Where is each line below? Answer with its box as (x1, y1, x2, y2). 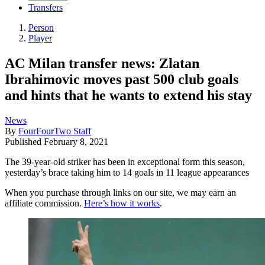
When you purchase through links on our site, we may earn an (5, 187, 236, 198)
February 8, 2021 (44, 136, 108, 147)
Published (5, 136, 44, 147)
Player (28, 33, 52, 44)
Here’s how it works (84, 198, 160, 208)
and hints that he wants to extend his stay (5, 87, 252, 103)
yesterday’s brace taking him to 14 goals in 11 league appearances (5, 167, 249, 177)
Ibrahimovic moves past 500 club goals (5, 71, 238, 87)
